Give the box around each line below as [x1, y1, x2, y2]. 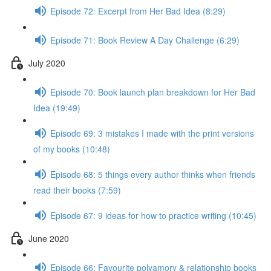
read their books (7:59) [33, 184, 121, 196]
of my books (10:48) [33, 143, 110, 155]
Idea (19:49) [33, 102, 80, 114]
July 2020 [28, 56, 65, 69]
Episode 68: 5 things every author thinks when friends [50, 168, 255, 180]
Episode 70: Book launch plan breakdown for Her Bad [50, 85, 255, 98]
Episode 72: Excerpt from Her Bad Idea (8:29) [50, 4, 226, 17]
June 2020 [28, 232, 69, 244]
